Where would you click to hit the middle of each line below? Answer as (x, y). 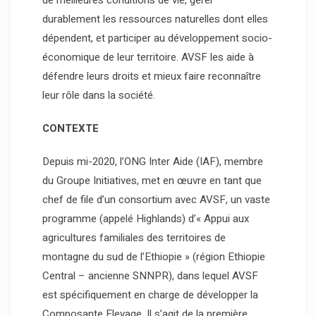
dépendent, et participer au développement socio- (157, 38)
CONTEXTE (71, 129)
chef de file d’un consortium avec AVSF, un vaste (156, 200)
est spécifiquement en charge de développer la (150, 295)
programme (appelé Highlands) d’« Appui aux (146, 219)
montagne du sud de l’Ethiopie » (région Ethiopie (154, 257)
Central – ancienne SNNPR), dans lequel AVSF (150, 276)
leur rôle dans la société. (99, 96)
